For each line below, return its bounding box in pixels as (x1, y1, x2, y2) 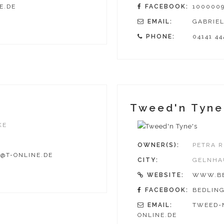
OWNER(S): (137, 141, 179, 148)
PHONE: (146, 33, 175, 40)
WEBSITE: (147, 171, 184, 178)
